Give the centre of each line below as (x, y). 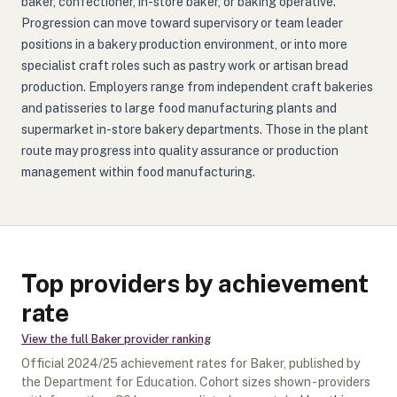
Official (44, 363)
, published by (322, 363)
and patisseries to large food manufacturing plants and (179, 108)
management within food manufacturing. (138, 172)
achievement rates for (184, 363)
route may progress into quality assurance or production (180, 151)
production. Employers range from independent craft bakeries (197, 87)
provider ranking (166, 339)
